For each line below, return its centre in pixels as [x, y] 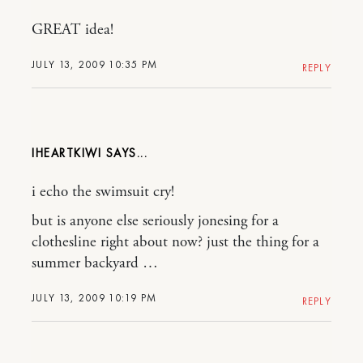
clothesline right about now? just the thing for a [175, 242]
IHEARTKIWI [66, 153]
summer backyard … [95, 263]
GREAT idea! [73, 30]
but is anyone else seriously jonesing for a [155, 221]
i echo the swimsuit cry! [103, 192]
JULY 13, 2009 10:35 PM [95, 64]
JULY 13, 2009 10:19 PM [94, 297]
